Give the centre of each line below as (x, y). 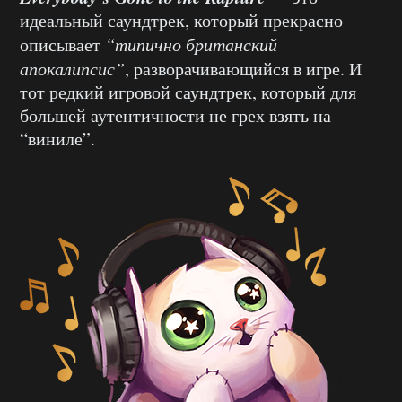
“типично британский (191, 44)
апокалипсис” (72, 68)
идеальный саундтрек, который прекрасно (181, 20)
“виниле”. (57, 138)
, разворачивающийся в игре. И (243, 68)
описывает (62, 44)
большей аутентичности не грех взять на (175, 115)
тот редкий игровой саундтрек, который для (188, 92)
